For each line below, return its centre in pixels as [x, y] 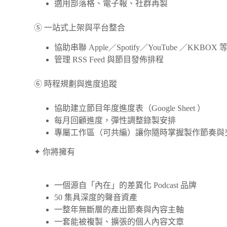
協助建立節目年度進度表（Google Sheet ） [130, 108]
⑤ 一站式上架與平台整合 [80, 28]
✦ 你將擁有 [55, 152]
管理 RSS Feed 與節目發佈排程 [109, 59]
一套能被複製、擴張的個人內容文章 [119, 221]
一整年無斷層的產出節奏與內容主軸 [119, 209]
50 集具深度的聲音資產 [96, 197]
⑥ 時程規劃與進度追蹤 [76, 84]
